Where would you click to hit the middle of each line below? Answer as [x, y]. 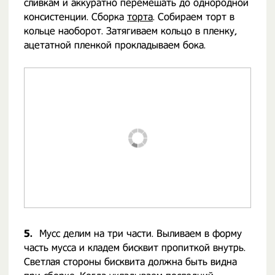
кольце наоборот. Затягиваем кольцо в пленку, [130, 31]
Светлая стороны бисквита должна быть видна [130, 262]
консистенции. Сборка [76, 17]
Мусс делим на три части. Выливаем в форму [141, 234]
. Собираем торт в [194, 17]
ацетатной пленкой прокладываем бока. [115, 45]
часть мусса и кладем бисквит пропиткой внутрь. [135, 248]
